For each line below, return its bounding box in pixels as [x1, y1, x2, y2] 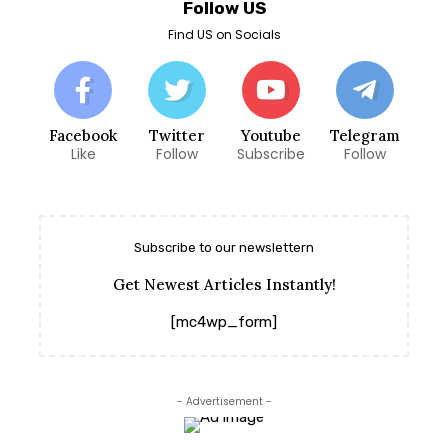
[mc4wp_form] [171, 313, 277, 332]
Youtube [240, 126, 301, 146]
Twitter [149, 126, 206, 146]
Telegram [329, 126, 400, 146]
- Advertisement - [176, 394, 272, 410]
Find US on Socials [167, 26, 281, 44]
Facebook [49, 126, 118, 146]
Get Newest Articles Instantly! [112, 275, 336, 295]
